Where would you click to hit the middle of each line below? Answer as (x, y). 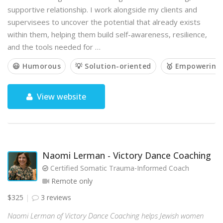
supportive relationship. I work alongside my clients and (102, 9)
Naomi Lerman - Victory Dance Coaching (127, 155)
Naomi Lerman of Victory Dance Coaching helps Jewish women (106, 216)
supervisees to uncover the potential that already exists (104, 22)
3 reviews (55, 197)
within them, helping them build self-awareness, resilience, (107, 34)
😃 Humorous (37, 66)
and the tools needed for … (54, 47)
